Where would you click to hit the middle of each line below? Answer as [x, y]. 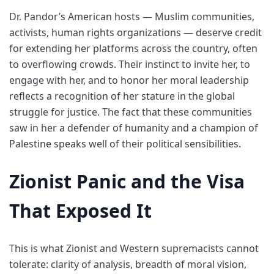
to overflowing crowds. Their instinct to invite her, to [130, 64]
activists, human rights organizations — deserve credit [135, 32]
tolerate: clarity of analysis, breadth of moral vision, [128, 265]
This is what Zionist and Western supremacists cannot [134, 249]
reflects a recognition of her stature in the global [122, 96]
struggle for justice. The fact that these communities [131, 112]
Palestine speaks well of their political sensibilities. [125, 143]
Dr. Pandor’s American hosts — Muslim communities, [132, 16]
